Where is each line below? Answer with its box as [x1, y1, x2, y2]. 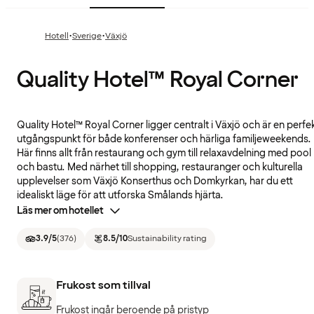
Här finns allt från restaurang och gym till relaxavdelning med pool [17, 146, 311, 161]
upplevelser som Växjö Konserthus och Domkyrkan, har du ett [17, 175, 293, 189]
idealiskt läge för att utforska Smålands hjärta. [17, 189, 224, 203]
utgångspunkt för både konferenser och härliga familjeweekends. [17, 132, 311, 146]
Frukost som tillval [56, 277, 151, 293]
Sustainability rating [128, 233, 207, 245]
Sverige [72, 30, 102, 43]
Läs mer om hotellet [17, 204, 104, 218]
